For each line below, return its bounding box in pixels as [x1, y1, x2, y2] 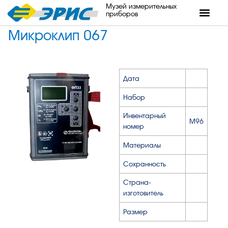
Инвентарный [123, 111, 166, 120]
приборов [105, 10, 138, 18]
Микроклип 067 [8, 27, 108, 44]
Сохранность [123, 159, 166, 168]
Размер [123, 207, 148, 216]
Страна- [123, 178, 151, 186]
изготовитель [123, 188, 163, 197]
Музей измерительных [105, 2, 177, 10]
